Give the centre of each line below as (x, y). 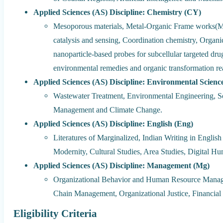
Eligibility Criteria (56, 213)
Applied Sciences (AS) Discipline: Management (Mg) (122, 165)
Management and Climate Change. (108, 110)
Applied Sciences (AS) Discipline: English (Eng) (113, 123)
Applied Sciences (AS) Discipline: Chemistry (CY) (117, 12)
